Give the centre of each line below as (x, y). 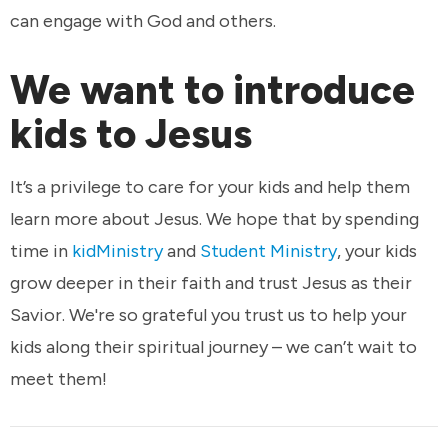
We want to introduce (212, 89)
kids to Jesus (135, 133)
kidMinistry (117, 251)
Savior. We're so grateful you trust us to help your (208, 315)
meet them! (60, 379)
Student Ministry (268, 251)
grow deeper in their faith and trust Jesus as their (211, 283)
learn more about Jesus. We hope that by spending (214, 219)
